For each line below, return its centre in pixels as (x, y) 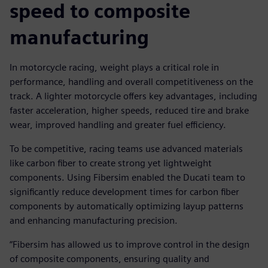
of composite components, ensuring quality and (109, 259)
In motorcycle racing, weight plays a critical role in (114, 68)
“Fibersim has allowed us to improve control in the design (130, 245)
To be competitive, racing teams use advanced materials (126, 149)
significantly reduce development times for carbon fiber (124, 192)
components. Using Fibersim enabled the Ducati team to (127, 178)
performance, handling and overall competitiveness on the (131, 82)
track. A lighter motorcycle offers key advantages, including (133, 96)
